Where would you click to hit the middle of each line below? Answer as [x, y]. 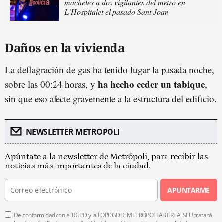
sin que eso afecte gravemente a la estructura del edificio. [111, 99]
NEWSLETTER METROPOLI [73, 132]
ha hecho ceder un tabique [151, 84]
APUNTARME [189, 190]
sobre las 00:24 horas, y [51, 84]
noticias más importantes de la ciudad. [78, 166]
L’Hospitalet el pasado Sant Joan [116, 12]
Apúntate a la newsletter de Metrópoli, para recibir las [106, 157]
